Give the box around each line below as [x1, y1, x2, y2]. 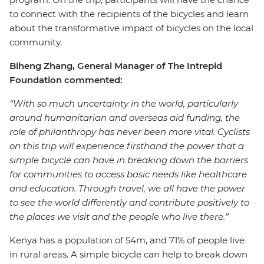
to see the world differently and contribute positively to [9, 197, 249, 208]
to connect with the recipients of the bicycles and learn [9, 8, 249, 19]
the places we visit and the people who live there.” [9, 211, 231, 222]
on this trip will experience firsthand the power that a [9, 140, 244, 151]
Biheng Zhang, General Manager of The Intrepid [9, 60, 222, 71]
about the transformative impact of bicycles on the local [9, 22, 253, 34]
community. [9, 37, 65, 48]
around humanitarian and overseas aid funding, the [9, 112, 240, 123]
